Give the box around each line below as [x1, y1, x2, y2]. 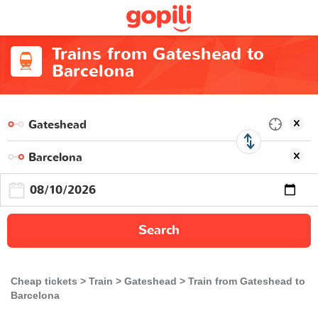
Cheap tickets [11, 275, 77, 287]
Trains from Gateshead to [51, 43, 264, 66]
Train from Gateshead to [188, 275, 305, 287]
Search [138, 221, 180, 239]
